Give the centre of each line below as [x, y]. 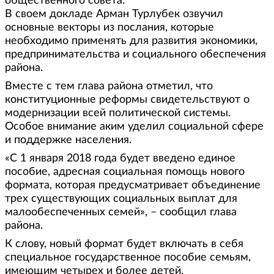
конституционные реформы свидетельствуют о [127, 99]
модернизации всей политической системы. [118, 113]
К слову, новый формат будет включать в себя [124, 244]
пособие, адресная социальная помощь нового [125, 172]
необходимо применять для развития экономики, [131, 41]
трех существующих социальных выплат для [121, 198]
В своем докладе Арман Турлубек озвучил [114, 14]
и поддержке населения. [68, 140]
